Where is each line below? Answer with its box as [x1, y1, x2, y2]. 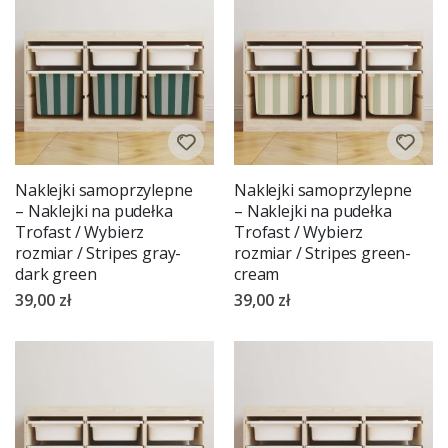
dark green [15, 263, 97, 286]
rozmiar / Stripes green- [234, 242, 412, 265]
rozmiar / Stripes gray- [15, 242, 182, 265]
